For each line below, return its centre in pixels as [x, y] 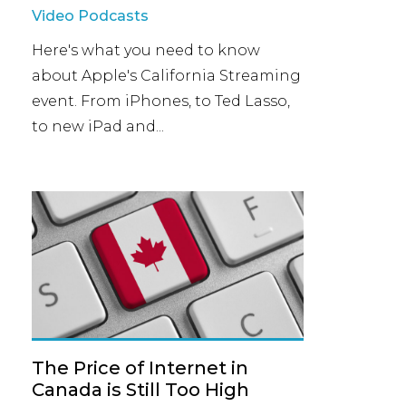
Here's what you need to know [146, 50]
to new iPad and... [98, 126]
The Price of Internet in [140, 368]
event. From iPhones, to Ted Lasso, [161, 101]
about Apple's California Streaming [166, 76]
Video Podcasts [90, 16]
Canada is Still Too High [140, 390]
